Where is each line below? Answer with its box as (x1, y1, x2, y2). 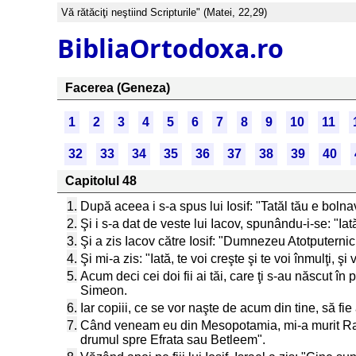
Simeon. (80, 284, 127, 297)
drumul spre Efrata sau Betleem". (80, 333, 265, 346)
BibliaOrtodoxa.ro (57, 30, 284, 65)
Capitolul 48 (65, 174, 137, 188)
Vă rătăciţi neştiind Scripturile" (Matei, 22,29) (61, 6, 267, 18)
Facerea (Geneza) (65, 81, 170, 95)
